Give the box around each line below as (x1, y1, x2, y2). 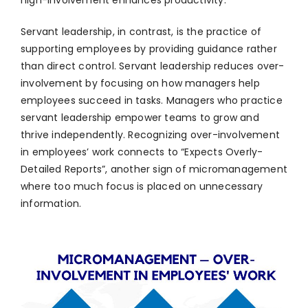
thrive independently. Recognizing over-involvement (21, 128, 280, 142)
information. (21, 197, 82, 211)
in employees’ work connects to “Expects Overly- (21, 145, 263, 159)
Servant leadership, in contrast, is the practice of (21, 25, 262, 39)
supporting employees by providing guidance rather (21, 42, 277, 56)
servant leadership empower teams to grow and (21, 111, 259, 125)
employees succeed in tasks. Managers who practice (21, 93, 283, 108)
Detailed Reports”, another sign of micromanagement (21, 162, 288, 177)
